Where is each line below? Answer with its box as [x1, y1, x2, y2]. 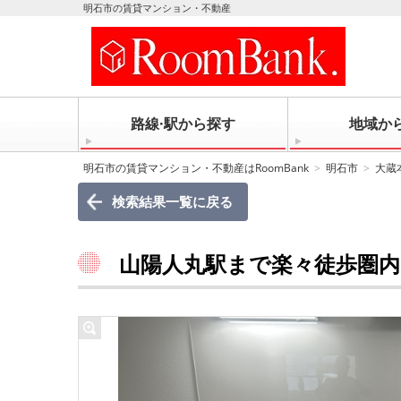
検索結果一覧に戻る [111, 192, 233, 210]
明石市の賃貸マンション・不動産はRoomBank [83, 160, 309, 175]
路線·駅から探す [130, 114, 235, 133]
